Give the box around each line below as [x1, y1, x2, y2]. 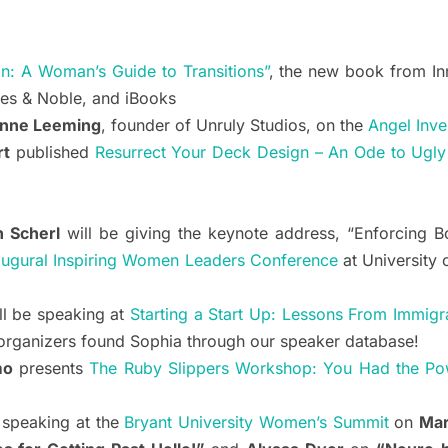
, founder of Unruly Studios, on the [101, 115, 368, 136]
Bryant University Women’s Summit [124, 412, 389, 433]
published [10, 142, 95, 163]
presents [12, 358, 90, 379]
